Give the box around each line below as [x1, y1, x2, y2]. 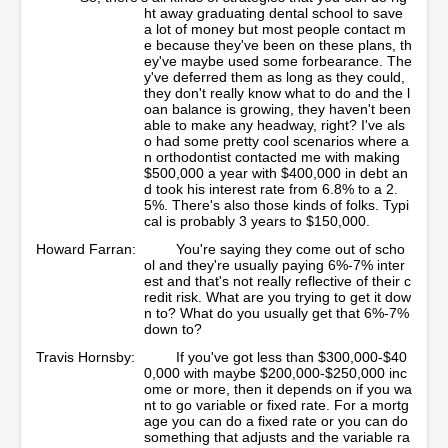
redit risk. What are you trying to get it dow [144, 288, 411, 305]
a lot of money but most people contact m [144, 20, 406, 37]
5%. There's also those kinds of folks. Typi [144, 196, 409, 213]
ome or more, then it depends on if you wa [144, 380, 412, 397]
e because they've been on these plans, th [144, 36, 412, 53]
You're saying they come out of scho [176, 240, 405, 257]
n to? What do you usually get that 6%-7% [144, 304, 409, 321]
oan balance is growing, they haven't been [144, 100, 411, 117]
